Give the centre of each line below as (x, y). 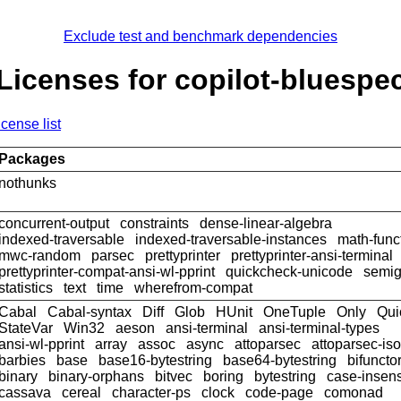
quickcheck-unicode (289, 271)
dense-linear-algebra (266, 223)
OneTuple (294, 311)
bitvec (174, 376)
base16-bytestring (155, 360)
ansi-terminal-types (319, 328)
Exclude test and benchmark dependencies (200, 36)
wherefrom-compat (193, 287)
